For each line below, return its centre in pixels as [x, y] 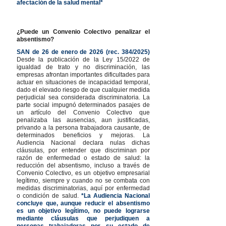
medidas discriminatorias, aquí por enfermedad [83, 188]
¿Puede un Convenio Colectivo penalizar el [83, 32]
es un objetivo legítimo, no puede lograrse [83, 211]
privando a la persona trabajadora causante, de [83, 127]
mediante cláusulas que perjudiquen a [83, 218]
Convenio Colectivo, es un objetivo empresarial [83, 173]
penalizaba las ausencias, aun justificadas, [83, 120]
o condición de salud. [49, 195]
